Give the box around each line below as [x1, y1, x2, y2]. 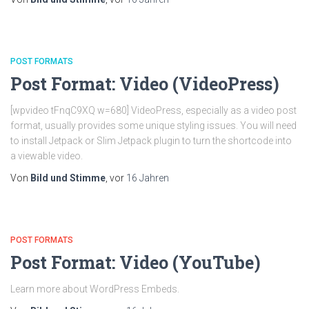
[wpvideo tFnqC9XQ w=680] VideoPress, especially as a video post [10, 105, 297, 116]
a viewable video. [10, 150, 83, 161]
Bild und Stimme [30, 172, 106, 183]
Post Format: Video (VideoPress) [10, 72, 279, 95]
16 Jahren [126, 172, 169, 183]
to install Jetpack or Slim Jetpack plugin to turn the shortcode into [10, 135, 292, 146]
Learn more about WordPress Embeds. [10, 283, 179, 295]
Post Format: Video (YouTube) [10, 251, 261, 274]
